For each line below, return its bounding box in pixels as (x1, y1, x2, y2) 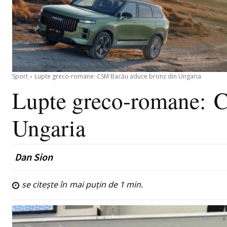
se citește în (22, 178, 69, 190)
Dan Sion (15, 150, 53, 164)
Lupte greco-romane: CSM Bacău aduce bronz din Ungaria (34, 72, 201, 81)
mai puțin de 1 (69, 178, 124, 190)
